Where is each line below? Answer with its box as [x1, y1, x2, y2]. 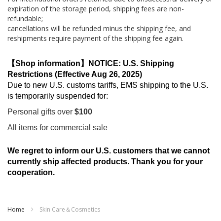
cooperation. [7, 168, 55, 177]
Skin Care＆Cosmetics [39, 205, 100, 214]
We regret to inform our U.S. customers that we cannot [7, 147, 210, 155]
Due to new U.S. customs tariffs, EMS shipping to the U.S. [7, 81, 208, 89]
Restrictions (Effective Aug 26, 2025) [7, 70, 142, 78]
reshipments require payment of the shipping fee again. [7, 34, 184, 43]
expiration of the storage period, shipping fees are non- [7, 4, 184, 13]
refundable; [7, 14, 43, 23]
